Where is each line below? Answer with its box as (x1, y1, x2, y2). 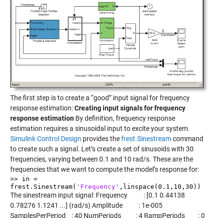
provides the (81, 134, 121, 143)
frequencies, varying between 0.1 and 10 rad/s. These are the (10, 155, 193, 163)
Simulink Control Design (10, 134, 81, 143)
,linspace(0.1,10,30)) (119, 182, 201, 190)
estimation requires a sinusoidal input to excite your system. (10, 124, 190, 132)
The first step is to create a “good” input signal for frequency (10, 93, 190, 102)
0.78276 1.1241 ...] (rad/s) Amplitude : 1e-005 (10, 201, 163, 209)
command (171, 134, 203, 143)
